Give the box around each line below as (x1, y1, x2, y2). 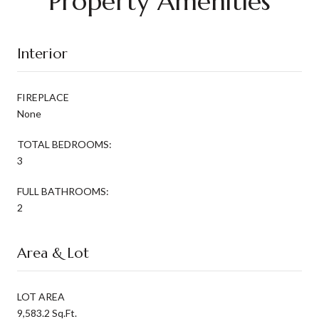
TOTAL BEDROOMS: (17, 137, 112, 150)
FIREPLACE (17, 90, 69, 103)
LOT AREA (17, 290, 65, 303)
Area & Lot (17, 244, 89, 262)
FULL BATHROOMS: (17, 184, 109, 197)
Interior (17, 44, 68, 63)
